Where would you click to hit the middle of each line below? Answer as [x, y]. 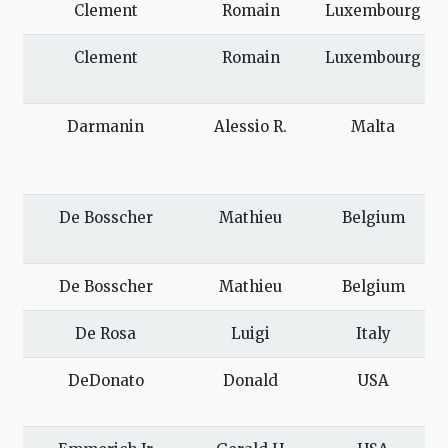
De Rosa [105, 334]
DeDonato [105, 381]
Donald [250, 381]
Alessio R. [250, 127]
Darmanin [105, 127]
